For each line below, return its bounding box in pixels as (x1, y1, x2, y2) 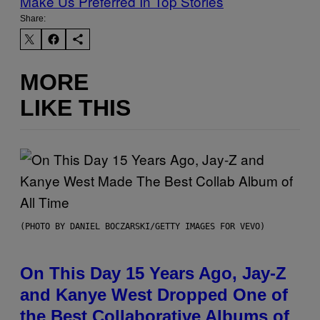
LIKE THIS (20, 94, 131, 121)
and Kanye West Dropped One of (20, 285, 288, 305)
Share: (20, 14, 46, 24)
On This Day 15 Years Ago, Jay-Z (20, 264, 286, 284)
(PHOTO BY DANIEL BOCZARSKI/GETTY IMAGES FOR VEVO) (20, 221, 265, 232)
